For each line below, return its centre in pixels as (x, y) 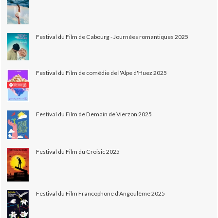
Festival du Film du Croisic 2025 (78, 151)
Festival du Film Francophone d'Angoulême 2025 (101, 194)
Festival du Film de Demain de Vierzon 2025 (94, 114)
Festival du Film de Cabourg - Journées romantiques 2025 (112, 36)
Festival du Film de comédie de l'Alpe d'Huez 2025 (102, 73)
